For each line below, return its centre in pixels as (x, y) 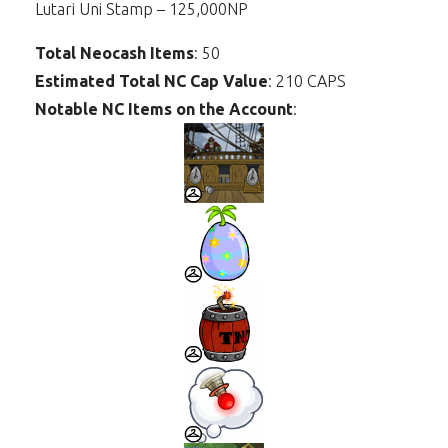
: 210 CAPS (307, 81)
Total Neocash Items (114, 53)
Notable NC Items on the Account (164, 109)
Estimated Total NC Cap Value (151, 81)
